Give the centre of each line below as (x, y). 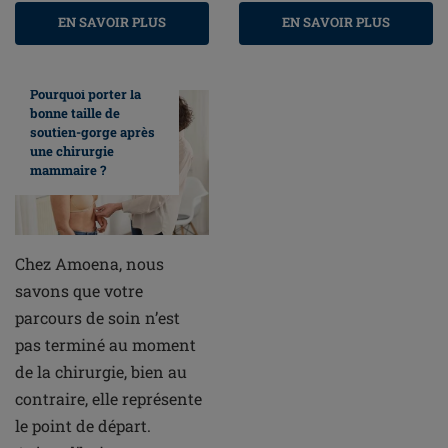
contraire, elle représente (108, 399)
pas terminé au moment (105, 345)
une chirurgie (72, 151)
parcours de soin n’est (97, 318)
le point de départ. (83, 426)
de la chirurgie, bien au (101, 372)
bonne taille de (75, 113)
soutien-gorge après (92, 132)
